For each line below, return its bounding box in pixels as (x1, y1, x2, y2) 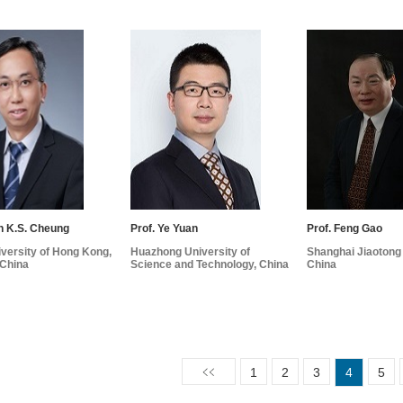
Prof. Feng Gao (307, 222, 383, 236)
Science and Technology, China (130, 258, 290, 272)
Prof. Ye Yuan (130, 222, 199, 236)
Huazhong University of (130, 246, 251, 259)
